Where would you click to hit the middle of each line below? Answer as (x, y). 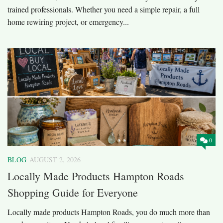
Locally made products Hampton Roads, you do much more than (109, 212)
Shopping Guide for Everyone (73, 193)
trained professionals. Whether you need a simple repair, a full (104, 9)
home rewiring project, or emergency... (68, 22)
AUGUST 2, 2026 (55, 159)
